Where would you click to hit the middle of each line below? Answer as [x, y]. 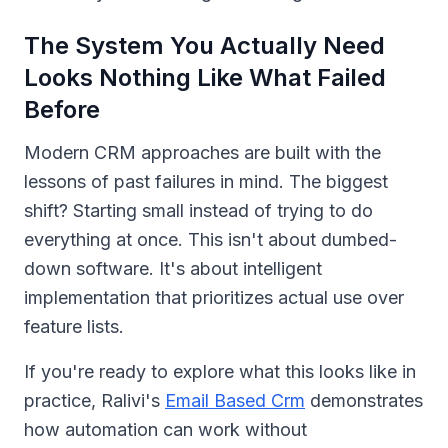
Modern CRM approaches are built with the [202, 152]
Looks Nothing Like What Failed [205, 77]
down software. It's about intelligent [173, 268]
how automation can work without [165, 429]
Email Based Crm [235, 400]
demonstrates [364, 400]
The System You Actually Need [204, 45]
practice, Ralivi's [94, 400]
